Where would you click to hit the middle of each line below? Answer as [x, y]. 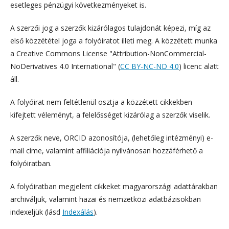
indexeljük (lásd [36, 212]
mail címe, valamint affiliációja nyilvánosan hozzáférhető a [107, 150]
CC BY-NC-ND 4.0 [150, 66]
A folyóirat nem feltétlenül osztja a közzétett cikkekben [101, 102]
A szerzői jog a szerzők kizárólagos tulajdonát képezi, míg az [110, 28]
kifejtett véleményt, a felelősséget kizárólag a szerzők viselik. [110, 114]
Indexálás [78, 212]
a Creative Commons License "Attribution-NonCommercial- [108, 53]
